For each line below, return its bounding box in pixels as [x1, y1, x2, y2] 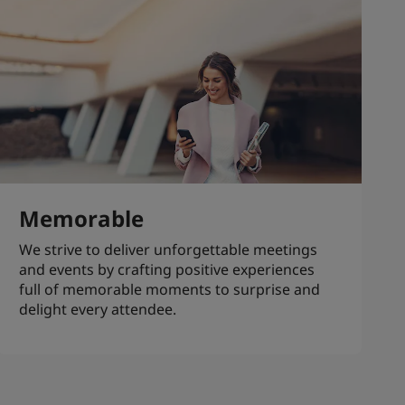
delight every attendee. [19, 298, 177, 319]
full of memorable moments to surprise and [19, 278, 321, 299]
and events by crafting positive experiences [19, 259, 316, 279]
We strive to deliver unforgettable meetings [19, 239, 318, 259]
